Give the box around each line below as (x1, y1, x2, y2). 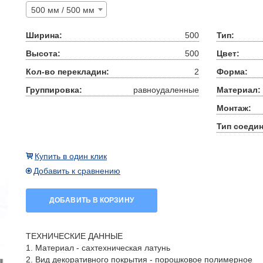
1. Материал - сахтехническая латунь (26, 243, 170, 252)
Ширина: (26, 31, 62, 40)
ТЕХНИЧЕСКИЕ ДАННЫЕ (26, 231, 123, 241)
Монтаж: (217, 103, 251, 113)
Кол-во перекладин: (26, 67, 109, 76)
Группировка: (26, 85, 82, 95)
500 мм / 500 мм (31, 5, 95, 15)
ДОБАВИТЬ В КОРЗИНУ (49, 196, 134, 204)
